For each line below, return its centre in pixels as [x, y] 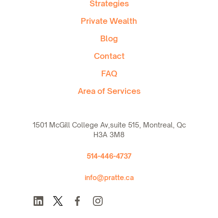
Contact [109, 56]
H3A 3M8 [109, 135]
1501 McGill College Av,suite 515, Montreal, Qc [109, 125]
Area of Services [109, 91]
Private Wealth [109, 21]
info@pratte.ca [109, 178]
